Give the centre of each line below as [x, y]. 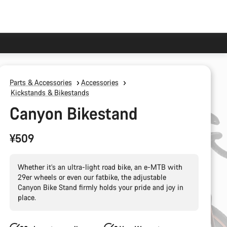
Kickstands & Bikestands [50, 92]
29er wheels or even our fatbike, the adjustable [92, 177]
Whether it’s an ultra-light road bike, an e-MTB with [100, 167]
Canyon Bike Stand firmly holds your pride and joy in [100, 187]
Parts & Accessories [41, 82]
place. [27, 197]
